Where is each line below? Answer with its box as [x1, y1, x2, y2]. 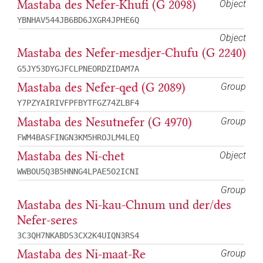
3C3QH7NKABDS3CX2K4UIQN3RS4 [17, 230, 139, 240]
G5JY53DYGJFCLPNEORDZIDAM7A [17, 63, 139, 73]
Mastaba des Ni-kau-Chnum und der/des [17, 197, 231, 213]
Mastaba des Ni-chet [17, 149, 124, 164]
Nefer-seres [17, 212, 77, 228]
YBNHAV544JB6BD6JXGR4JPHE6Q [17, 15, 139, 25]
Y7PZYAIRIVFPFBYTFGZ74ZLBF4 [17, 98, 139, 108]
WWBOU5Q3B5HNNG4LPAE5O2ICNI [17, 167, 139, 177]
